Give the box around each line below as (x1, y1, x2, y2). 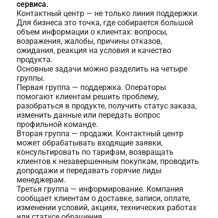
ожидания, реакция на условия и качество (16, 46, 171, 55)
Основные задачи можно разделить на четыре (16, 64, 187, 74)
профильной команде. (16, 120, 98, 129)
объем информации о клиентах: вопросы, (16, 27, 167, 37)
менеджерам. (16, 175, 66, 185)
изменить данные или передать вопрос (16, 110, 160, 120)
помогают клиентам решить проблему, (16, 92, 159, 102)
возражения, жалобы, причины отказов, (16, 36, 162, 46)
